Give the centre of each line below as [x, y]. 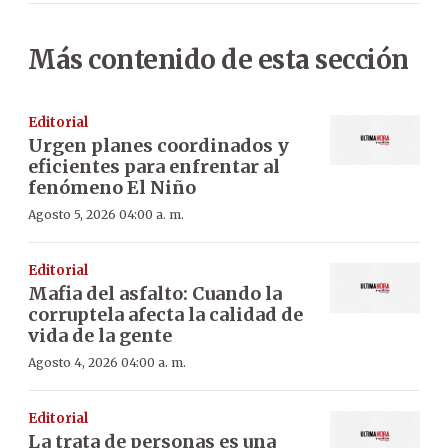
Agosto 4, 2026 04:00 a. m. [107, 362]
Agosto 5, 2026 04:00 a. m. [106, 214]
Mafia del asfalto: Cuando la [155, 293]
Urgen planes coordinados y [158, 145]
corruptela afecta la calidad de [165, 314]
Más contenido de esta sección [218, 59]
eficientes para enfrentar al [154, 166]
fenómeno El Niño [112, 187]
